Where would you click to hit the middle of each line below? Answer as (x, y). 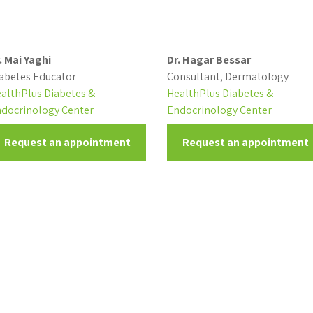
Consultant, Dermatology (227, 77)
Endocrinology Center (219, 110)
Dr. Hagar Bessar (209, 60)
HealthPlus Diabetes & (220, 93)
